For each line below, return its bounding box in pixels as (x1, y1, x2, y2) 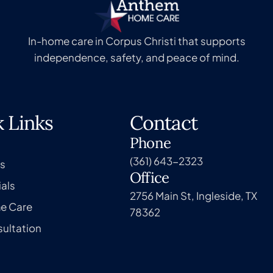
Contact (130, 110, 198, 135)
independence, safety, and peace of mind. (34, 51, 239, 65)
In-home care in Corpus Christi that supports (27, 34, 246, 48)
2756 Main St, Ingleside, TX (130, 188, 258, 202)
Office (130, 168, 169, 187)
